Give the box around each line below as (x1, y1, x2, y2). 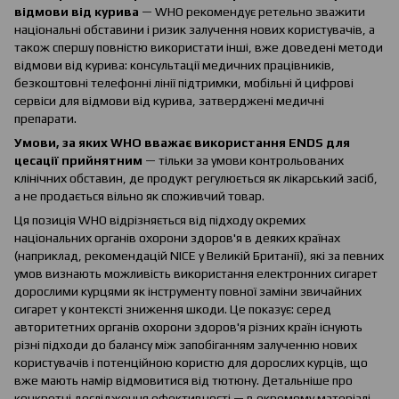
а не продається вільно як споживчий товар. (14, 189, 265, 204)
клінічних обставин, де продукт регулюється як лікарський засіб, (14, 171, 378, 186)
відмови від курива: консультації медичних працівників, (14, 58, 335, 73)
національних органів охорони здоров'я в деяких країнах (14, 231, 340, 246)
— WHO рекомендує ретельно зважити (139, 4, 365, 20)
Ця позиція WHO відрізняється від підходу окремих (14, 213, 305, 228)
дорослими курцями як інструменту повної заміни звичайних (14, 284, 362, 299)
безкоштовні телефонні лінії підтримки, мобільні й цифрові (14, 76, 354, 91)
